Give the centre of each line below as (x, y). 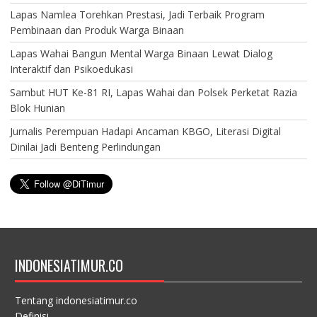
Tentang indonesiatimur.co (76, 300)
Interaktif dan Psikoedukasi (71, 69)
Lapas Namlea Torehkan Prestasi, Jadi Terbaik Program (137, 14)
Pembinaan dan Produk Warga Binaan (97, 30)
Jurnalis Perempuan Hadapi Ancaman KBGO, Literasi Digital (145, 131)
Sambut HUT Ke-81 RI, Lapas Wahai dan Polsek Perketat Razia (153, 92)
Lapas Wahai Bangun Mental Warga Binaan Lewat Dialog (141, 53)
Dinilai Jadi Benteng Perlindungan (85, 146)
